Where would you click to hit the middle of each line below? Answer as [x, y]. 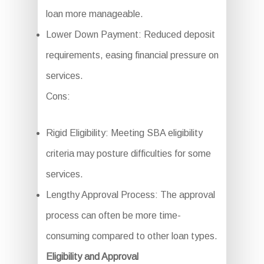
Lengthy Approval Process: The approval [130, 195]
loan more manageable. [94, 14]
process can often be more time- [113, 216]
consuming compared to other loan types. [131, 236]
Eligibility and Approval [92, 257]
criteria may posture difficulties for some [128, 154]
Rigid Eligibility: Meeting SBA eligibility [124, 133]
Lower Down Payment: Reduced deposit [130, 35]
